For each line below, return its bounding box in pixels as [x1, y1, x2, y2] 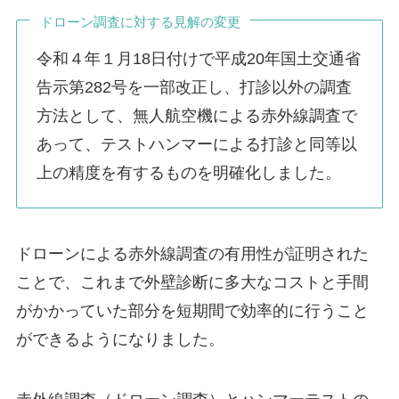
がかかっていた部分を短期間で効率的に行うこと [15, 302, 369, 321]
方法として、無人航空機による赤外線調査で [37, 107, 358, 126]
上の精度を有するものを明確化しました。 [37, 164, 342, 183]
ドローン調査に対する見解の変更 [39, 13, 240, 29]
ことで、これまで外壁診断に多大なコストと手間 [15, 273, 369, 292]
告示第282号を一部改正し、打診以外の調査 [37, 78, 353, 97]
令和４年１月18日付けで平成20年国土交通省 [37, 50, 362, 69]
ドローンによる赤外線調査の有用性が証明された [15, 245, 369, 264]
